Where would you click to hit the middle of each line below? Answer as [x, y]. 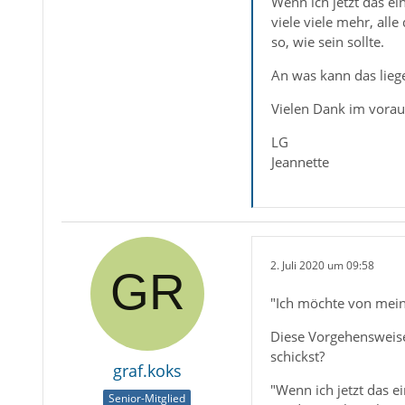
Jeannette [300, 162]
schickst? [297, 357]
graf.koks [147, 371]
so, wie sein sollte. [327, 42]
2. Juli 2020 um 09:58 [322, 265]
